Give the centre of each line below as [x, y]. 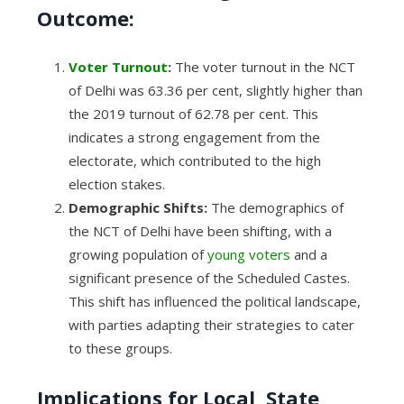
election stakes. [116, 184]
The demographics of [275, 208]
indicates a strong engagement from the [194, 138]
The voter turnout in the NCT [265, 67]
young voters [248, 255]
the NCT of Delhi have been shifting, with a [200, 231]
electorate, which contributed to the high [194, 161]
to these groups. [120, 349]
